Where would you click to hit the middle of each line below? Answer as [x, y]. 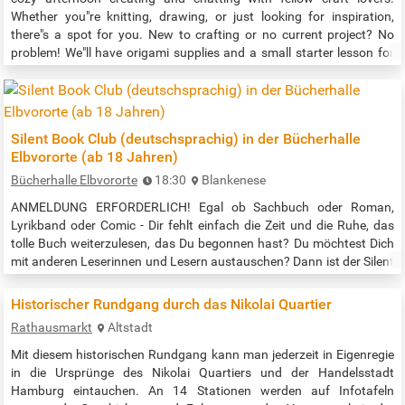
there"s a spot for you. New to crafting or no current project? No [202, 34]
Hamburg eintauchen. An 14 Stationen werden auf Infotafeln [202, 390]
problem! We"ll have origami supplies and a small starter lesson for [202, 52]
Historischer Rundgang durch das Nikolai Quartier [171, 304]
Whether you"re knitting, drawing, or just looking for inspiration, [202, 16]
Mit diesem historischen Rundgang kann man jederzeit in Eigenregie [202, 354]
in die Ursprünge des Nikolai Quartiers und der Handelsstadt [202, 372]
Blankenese [234, 179]
